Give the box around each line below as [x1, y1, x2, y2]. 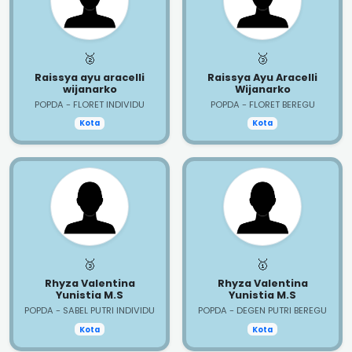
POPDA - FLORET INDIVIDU [35, 98, 145, 111]
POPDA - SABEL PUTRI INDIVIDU [24, 304, 155, 317]
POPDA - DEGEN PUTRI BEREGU [198, 304, 327, 317]
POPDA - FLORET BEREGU [210, 98, 315, 111]
